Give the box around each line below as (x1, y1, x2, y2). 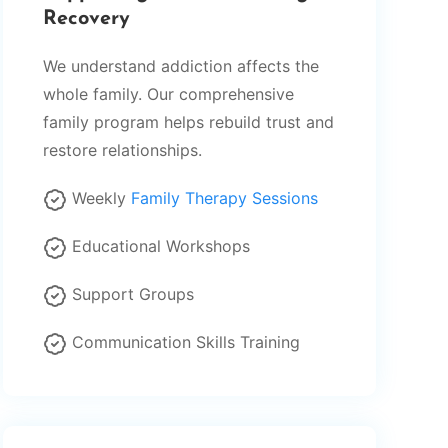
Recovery (42, 9, 130, 29)
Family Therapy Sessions (130, 188, 318, 208)
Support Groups (71, 284, 194, 304)
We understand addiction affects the (42, 56, 319, 76)
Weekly (71, 188, 131, 208)
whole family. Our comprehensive (42, 84, 294, 104)
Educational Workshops (71, 236, 250, 256)
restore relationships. (42, 140, 202, 160)
